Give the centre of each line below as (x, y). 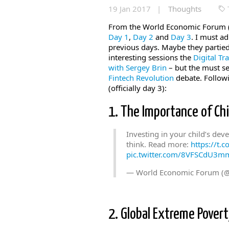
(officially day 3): (138, 88)
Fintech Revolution (141, 78)
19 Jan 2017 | (136, 9)
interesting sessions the (151, 57)
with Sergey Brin (138, 67)
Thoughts (185, 9)
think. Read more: (158, 144)
